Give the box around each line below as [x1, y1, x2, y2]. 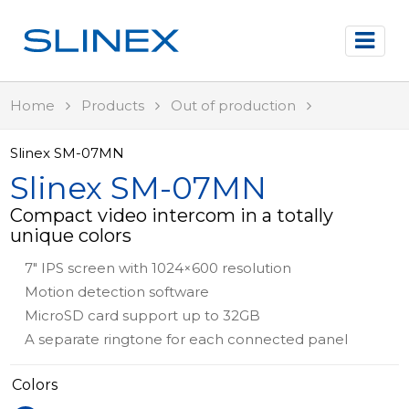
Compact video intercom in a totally [10, 204, 334, 226]
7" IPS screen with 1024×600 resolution [25, 259, 292, 277]
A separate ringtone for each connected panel [25, 330, 349, 348]
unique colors [10, 225, 132, 246]
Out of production [171, 97, 297, 114]
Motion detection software [25, 283, 210, 300]
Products [81, 97, 145, 114]
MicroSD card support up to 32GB [25, 307, 261, 324]
